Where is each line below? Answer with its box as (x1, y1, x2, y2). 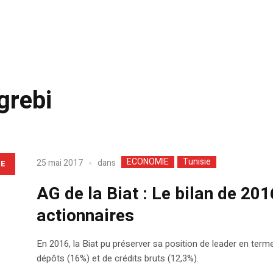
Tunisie (182, 155, 211, 168)
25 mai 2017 (36, 157, 83, 170)
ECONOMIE (126, 155, 169, 168)
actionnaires (36, 203, 134, 229)
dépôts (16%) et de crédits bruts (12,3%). (36, 251, 199, 265)
